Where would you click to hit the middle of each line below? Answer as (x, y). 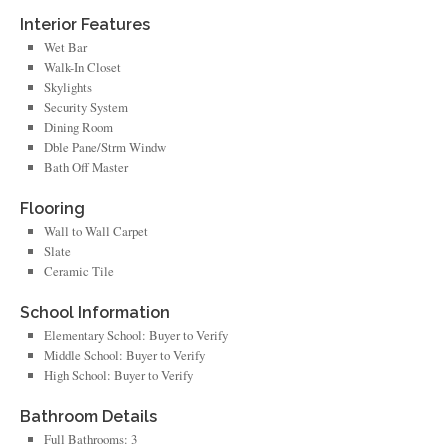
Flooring (53, 208)
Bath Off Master (86, 166)
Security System (86, 106)
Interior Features (85, 24)
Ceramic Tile (79, 270)
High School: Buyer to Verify (119, 375)
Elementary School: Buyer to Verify (136, 335)
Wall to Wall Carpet (96, 230)
